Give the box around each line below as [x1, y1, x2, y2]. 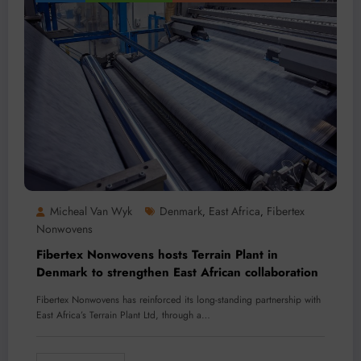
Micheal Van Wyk [50, 203, 132, 220]
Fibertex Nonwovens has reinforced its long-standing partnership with [36, 293, 321, 308]
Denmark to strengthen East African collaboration [36, 263, 318, 282]
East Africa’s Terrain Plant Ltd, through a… [36, 308, 210, 323]
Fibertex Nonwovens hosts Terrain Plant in [36, 246, 278, 264]
